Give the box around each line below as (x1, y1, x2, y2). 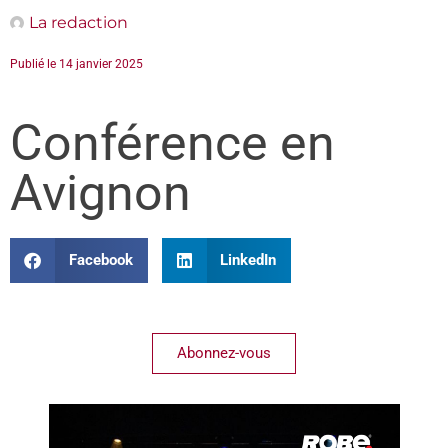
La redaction (29, 12, 128, 32)
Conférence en (10, 113, 335, 172)
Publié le (10, 56, 59, 71)
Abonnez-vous (177, 343, 271, 362)
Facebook (68, 251, 133, 270)
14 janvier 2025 (59, 56, 143, 71)
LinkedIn (220, 251, 276, 270)
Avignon (10, 163, 191, 222)
